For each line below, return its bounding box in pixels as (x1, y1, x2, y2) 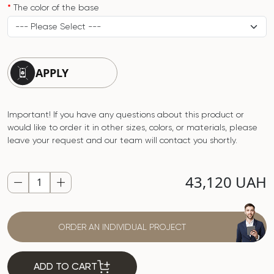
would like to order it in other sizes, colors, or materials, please (7, 122, 257, 133)
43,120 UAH (185, 172, 267, 193)
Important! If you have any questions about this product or (7, 109, 244, 120)
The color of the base (13, 2, 99, 13)
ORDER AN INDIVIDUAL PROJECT (57, 221, 186, 232)
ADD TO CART (34, 261, 97, 273)
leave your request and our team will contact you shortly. (7, 135, 237, 146)
